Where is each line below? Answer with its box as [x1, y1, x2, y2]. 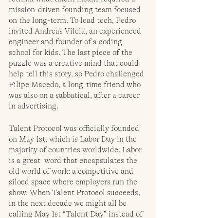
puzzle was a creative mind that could [9, 59, 141, 68]
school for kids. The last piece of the [9, 48, 134, 57]
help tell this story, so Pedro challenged [9, 70, 146, 79]
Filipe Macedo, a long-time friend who [9, 80, 143, 90]
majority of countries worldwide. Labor [9, 145, 144, 155]
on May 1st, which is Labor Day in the [9, 135, 139, 144]
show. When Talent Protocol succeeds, [9, 188, 142, 198]
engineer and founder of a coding [9, 37, 124, 47]
